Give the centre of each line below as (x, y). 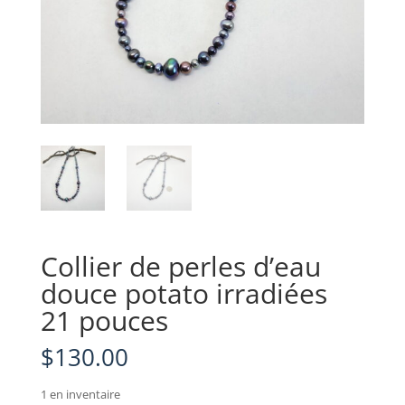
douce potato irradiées (184, 293)
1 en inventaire (80, 394)
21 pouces (104, 320)
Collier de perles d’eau (180, 266)
